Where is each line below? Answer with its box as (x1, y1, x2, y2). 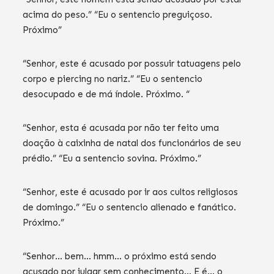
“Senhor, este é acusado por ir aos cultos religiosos (23, 187, 239, 198)
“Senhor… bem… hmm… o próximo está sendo (23, 251, 217, 262)
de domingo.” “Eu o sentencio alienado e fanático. (23, 202, 237, 213)
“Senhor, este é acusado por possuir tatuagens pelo (23, 58, 242, 70)
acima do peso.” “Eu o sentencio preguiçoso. (23, 9, 213, 21)
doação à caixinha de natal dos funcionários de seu (23, 138, 242, 149)
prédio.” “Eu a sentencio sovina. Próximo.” (23, 153, 202, 165)
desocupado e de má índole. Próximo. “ (23, 89, 190, 100)
